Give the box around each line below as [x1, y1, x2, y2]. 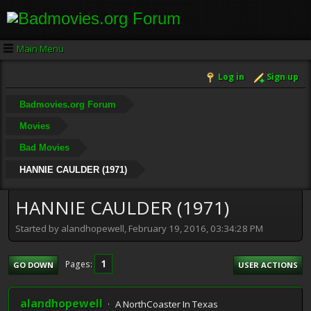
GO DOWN [13, 259, 53, 270]
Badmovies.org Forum [19, 99, 116, 110]
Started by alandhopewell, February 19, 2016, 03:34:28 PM [15, 221, 263, 235]
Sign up [267, 71, 299, 83]
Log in [218, 71, 244, 83]
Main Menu [17, 42, 64, 55]
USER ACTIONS [238, 259, 298, 270]
